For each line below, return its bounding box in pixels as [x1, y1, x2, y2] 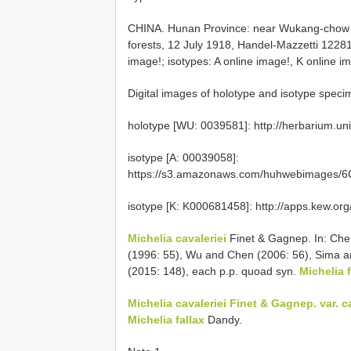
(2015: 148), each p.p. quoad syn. [128, 264, 299, 277]
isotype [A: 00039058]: [128, 150, 239, 164]
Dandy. [204, 313, 242, 326]
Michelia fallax [128, 313, 204, 326]
